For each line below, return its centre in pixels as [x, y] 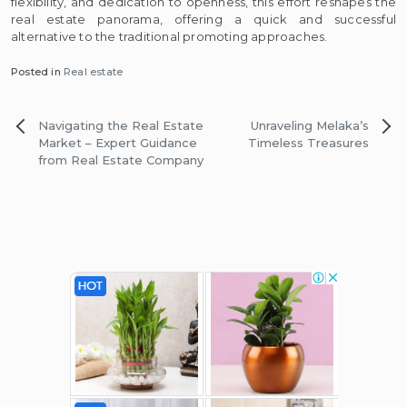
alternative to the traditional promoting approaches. [169, 37]
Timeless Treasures [308, 142]
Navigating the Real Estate [121, 125]
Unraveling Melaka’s [310, 125]
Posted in [38, 71]
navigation [55, 143]
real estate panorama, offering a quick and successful [203, 20]
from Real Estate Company [121, 159]
